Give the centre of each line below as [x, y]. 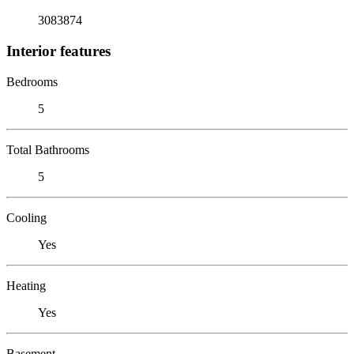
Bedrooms [32, 81]
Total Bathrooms [48, 149]
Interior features [58, 51]
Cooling [26, 217]
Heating [26, 285]
